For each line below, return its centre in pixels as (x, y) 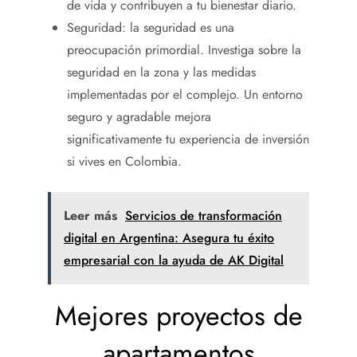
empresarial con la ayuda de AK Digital (174, 260)
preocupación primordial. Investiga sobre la (184, 49)
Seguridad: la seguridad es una (151, 27)
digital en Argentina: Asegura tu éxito (169, 237)
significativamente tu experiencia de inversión (188, 139)
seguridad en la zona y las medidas (161, 72)
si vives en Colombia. (124, 161)
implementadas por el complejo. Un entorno (185, 94)
